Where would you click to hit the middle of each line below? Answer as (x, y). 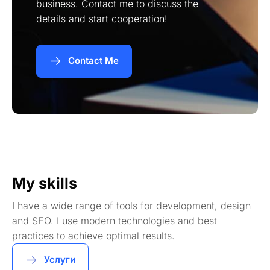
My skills (45, 183)
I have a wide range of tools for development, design (131, 205)
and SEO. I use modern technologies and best (115, 220)
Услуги (60, 260)
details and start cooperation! (102, 18)
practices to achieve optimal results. (93, 235)
